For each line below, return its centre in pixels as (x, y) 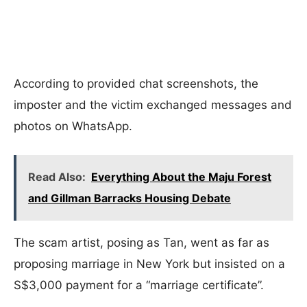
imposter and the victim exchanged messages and (153, 105)
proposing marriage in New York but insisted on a (149, 264)
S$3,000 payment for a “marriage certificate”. (139, 285)
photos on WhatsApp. (73, 126)
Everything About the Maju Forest (181, 177)
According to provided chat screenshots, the (136, 84)
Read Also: (57, 177)
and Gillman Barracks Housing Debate (130, 198)
